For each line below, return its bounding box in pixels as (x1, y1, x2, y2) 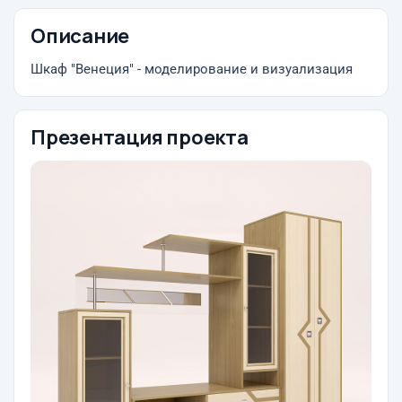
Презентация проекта (31, 124, 249, 151)
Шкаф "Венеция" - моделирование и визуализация (31, 62, 353, 77)
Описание (31, 22, 130, 49)
